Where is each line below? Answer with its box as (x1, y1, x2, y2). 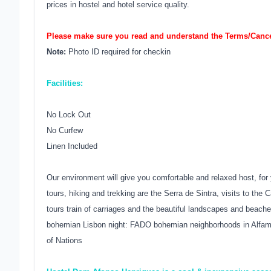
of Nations (47, 236, 82, 245)
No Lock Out (47, 110, 91, 119)
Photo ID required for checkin (68, 47, 171, 56)
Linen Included (47, 142, 97, 151)
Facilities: (47, 79, 83, 88)
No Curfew (47, 126, 83, 135)
